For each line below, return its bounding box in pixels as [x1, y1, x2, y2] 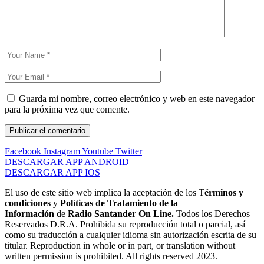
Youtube [82, 146, 113, 157]
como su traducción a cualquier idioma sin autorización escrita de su [5, 230, 256, 240]
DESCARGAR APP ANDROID [5, 157, 129, 167]
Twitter [115, 146, 142, 157]
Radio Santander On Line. [68, 209, 174, 219]
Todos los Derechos [174, 209, 250, 219]
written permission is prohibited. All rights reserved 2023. [5, 251, 217, 262]
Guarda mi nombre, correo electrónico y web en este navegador [19, 94, 255, 104]
